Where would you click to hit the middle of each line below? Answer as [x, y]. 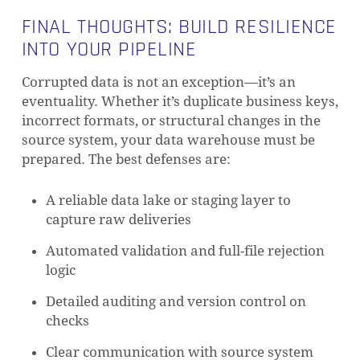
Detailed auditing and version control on [176, 301]
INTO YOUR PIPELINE [109, 49]
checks [67, 321]
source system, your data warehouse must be [168, 140]
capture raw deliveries [118, 219]
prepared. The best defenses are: [126, 159]
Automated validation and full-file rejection [185, 251]
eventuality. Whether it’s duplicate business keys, [180, 101]
